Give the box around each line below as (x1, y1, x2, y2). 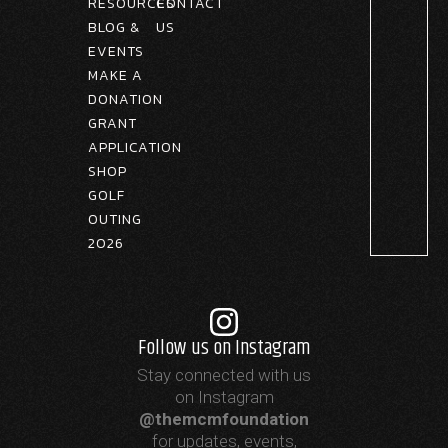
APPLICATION (88, 136, 182, 158)
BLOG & (88, 16, 140, 38)
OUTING (88, 208, 142, 230)
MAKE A (88, 64, 143, 86)
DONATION (88, 88, 163, 110)
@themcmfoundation (139, 408, 309, 429)
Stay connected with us (137, 364, 311, 385)
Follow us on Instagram (137, 331, 311, 364)
